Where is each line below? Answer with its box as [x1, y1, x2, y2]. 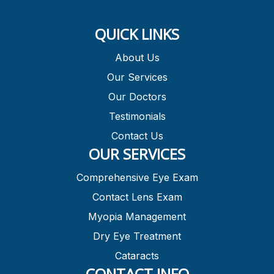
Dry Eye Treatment [93, 229, 181, 242]
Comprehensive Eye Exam [76, 171, 198, 183]
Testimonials [108, 109, 166, 122]
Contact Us [111, 129, 163, 142]
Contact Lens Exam [92, 190, 182, 203]
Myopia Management [88, 210, 186, 223]
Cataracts [115, 249, 159, 262]
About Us [114, 51, 160, 64]
